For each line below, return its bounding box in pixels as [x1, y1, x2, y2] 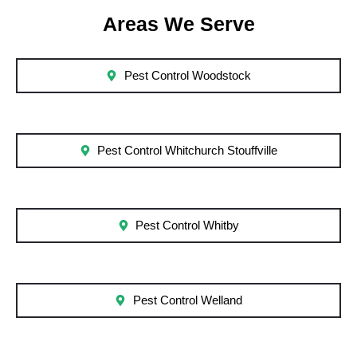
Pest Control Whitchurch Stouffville [97, 144, 278, 158]
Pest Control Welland [132, 294, 242, 308]
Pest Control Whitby [135, 219, 240, 233]
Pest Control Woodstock [124, 69, 251, 83]
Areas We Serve [102, 13, 255, 36]
